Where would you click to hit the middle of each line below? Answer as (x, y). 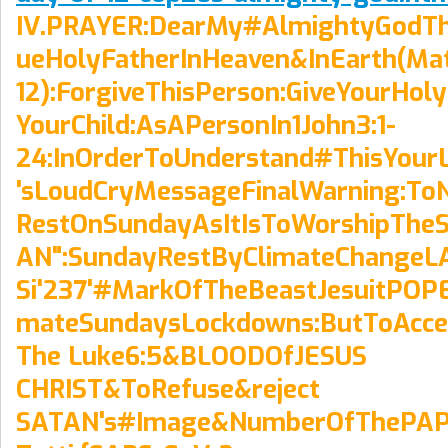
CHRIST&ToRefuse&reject (168, 388)
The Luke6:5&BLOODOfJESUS (191, 355)
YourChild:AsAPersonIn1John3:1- (206, 124)
